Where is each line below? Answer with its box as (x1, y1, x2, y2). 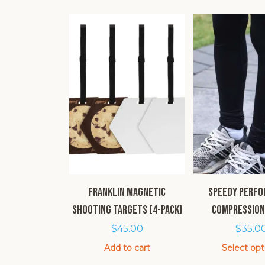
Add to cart (104, 242, 150, 253)
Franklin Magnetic (88, 185, 166, 199)
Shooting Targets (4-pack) (72, 202, 182, 217)
